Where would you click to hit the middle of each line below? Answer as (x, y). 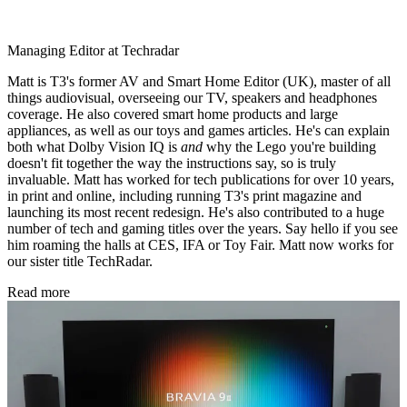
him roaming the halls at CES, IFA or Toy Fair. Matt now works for (200, 245)
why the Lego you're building (289, 147)
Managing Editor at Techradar (93, 51)
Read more (39, 293)
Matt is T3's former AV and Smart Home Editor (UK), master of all (199, 82)
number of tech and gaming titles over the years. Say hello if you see (203, 229)
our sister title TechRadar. (80, 262)
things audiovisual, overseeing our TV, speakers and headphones (192, 98)
